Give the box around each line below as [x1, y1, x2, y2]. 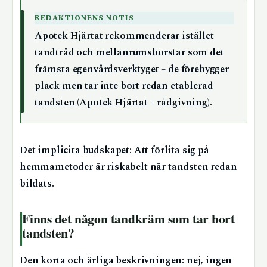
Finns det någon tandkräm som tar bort [22, 209, 235, 228]
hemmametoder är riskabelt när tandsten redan [20, 160, 237, 175]
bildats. [20, 176, 54, 192]
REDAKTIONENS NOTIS [35, 13, 135, 24]
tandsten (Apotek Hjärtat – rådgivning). [35, 95, 212, 111]
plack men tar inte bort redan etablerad [35, 79, 213, 94]
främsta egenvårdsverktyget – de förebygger [35, 62, 229, 77]
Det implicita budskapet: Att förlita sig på [20, 143, 209, 159]
